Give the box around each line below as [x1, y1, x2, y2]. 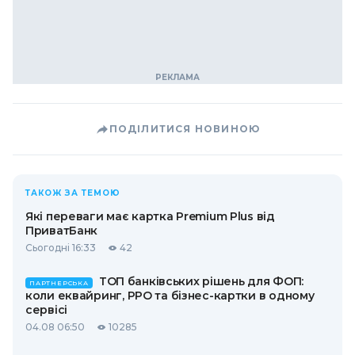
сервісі [25, 303, 68, 317]
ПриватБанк [25, 223, 98, 238]
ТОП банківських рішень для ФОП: [98, 274, 304, 288]
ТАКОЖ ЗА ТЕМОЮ [25, 188, 120, 198]
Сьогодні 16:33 [25, 242, 96, 254]
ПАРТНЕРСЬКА [29, 279, 89, 287]
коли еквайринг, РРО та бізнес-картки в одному [25, 288, 315, 303]
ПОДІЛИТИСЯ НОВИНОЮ [109, 123, 261, 135]
